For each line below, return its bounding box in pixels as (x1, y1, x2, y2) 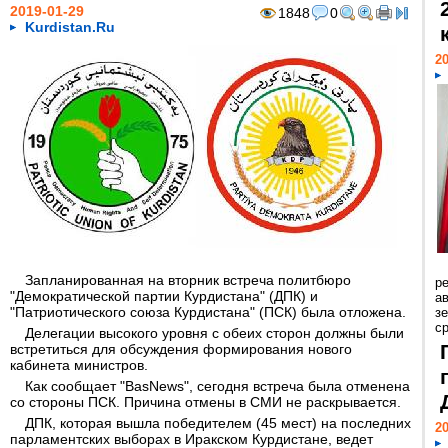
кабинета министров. (10, 357, 148, 373)
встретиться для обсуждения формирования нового (10, 341, 352, 357)
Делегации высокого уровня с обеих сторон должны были (25, 325, 404, 341)
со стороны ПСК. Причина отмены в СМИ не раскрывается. (10, 394, 401, 410)
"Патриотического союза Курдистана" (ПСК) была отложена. (10, 304, 406, 320)
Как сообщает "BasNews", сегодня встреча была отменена (25, 378, 410, 394)
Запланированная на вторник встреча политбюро (25, 272, 351, 288)
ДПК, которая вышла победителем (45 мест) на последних (25, 415, 411, 431)
